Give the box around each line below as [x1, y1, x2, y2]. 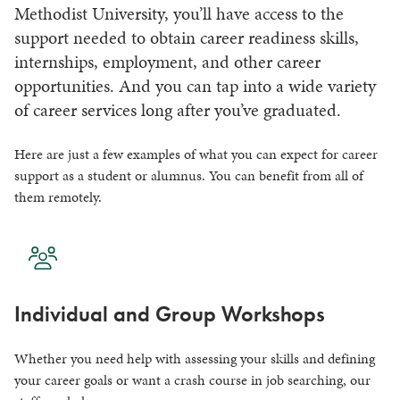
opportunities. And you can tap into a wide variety [14, 72, 376, 98]
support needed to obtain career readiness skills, [14, 24, 359, 50]
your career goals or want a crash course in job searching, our [14, 369, 371, 390]
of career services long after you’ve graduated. [14, 96, 341, 122]
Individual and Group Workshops [14, 299, 325, 328]
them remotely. [14, 186, 102, 207]
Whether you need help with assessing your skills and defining [14, 347, 375, 369]
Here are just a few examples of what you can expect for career [14, 143, 378, 164]
